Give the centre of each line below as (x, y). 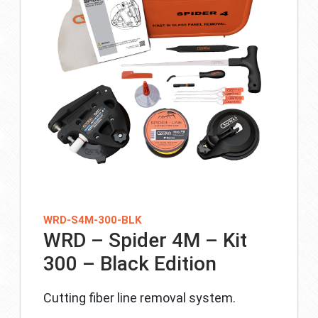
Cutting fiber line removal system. (139, 298)
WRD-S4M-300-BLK (92, 220)
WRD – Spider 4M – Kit (145, 241)
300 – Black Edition (130, 264)
